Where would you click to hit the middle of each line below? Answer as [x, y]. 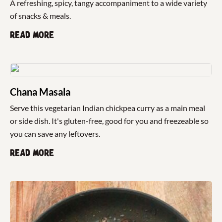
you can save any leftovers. [56, 134]
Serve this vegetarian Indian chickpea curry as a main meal [108, 108]
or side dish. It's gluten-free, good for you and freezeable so [109, 121]
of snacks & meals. [41, 16]
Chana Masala [40, 92]
